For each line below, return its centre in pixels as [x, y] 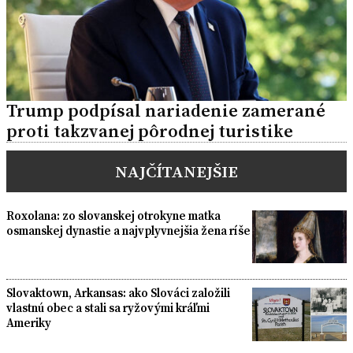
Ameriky [29, 323]
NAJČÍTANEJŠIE [176, 171]
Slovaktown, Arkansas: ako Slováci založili [118, 293]
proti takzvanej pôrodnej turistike [150, 131]
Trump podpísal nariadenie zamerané [166, 110]
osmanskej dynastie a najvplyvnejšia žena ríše [128, 230]
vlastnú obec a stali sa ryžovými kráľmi [108, 308]
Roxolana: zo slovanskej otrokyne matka [113, 215]
